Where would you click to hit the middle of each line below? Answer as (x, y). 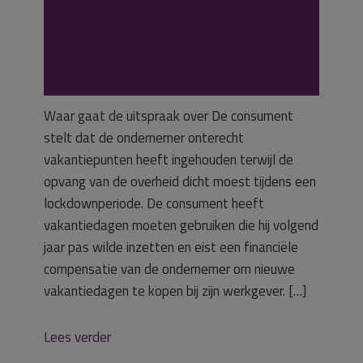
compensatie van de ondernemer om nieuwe (169, 269)
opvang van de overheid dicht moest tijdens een (180, 181)
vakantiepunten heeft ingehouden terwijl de (169, 160)
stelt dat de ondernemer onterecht (144, 138)
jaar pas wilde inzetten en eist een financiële (171, 247)
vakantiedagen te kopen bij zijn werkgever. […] (175, 291)
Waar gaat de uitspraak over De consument (169, 116)
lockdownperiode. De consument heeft (154, 203)
